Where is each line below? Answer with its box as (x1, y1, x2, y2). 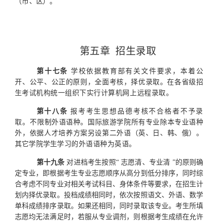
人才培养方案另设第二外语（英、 (44, 129, 153, 137)
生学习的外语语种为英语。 (50, 140, 136, 148)
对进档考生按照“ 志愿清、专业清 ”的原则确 (64, 158, 204, 166)
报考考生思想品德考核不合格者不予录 (70, 107, 204, 115)
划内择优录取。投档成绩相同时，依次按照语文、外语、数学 (15, 191, 204, 199)
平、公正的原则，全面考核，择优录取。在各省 (37, 78, 189, 86)
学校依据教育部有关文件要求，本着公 (68, 67, 204, 75)
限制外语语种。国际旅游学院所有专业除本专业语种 (37, 118, 204, 126)
